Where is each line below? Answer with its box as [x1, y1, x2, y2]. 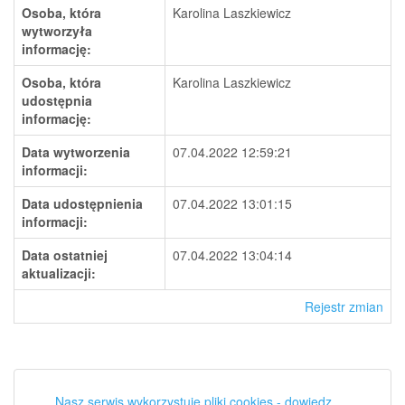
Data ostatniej [22, 246, 108, 264]
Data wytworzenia [22, 143, 130, 161]
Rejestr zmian [305, 297, 383, 316]
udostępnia [22, 91, 92, 109]
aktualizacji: [22, 264, 96, 282]
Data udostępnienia [22, 194, 143, 212]
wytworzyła [22, 22, 92, 40]
